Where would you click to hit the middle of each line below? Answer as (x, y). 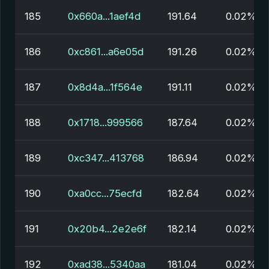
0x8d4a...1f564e (105, 87)
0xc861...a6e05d (106, 52)
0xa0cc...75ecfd (105, 193)
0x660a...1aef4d (104, 16)
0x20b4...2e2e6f (107, 229)
